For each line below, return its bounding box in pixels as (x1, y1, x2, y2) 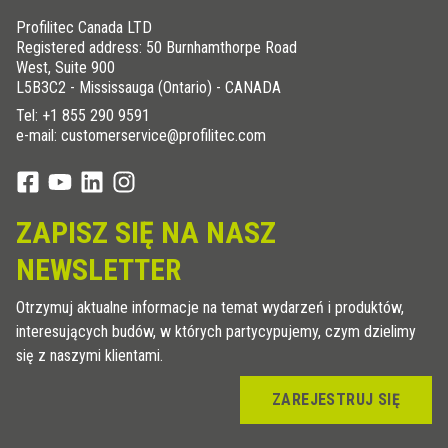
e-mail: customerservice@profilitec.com (16, 125, 266, 145)
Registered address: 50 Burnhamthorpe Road (16, 37, 297, 57)
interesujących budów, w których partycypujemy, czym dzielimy (16, 321, 416, 341)
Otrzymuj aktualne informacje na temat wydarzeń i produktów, (16, 297, 404, 317)
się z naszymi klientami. (16, 345, 163, 365)
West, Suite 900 (16, 57, 115, 77)
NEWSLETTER (16, 251, 181, 287)
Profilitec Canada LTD (16, 17, 152, 37)
